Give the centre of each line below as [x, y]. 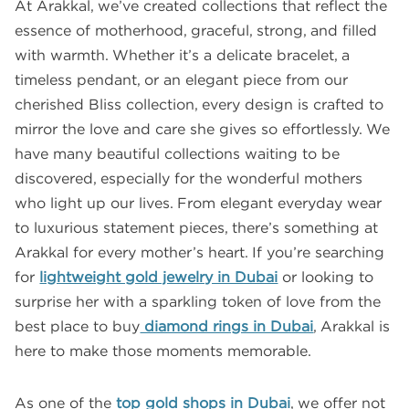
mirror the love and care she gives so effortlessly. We [203, 129]
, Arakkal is [352, 326]
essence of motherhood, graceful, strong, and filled [196, 31]
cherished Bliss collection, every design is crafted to [199, 105]
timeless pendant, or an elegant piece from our [182, 80]
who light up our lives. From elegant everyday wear [199, 203]
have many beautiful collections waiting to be [178, 154]
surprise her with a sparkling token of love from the [198, 302]
